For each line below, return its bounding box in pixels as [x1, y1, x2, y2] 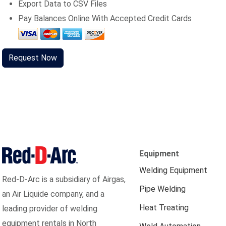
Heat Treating [139, 203, 189, 212]
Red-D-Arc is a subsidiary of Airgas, [2, 175, 126, 184]
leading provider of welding [2, 204, 97, 213]
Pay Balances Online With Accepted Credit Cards [18, 14, 192, 23]
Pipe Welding [139, 184, 186, 194]
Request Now [9, 53, 57, 63]
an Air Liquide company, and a [2, 189, 104, 199]
